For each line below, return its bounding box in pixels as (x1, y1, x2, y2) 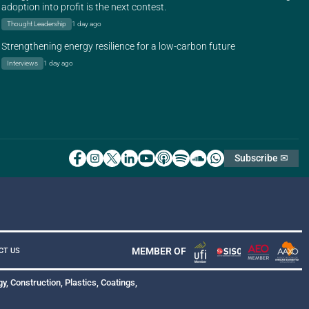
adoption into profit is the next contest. (1, 1, 166, 12)
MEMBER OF (132, 245, 186, 257)
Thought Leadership (7, 20, 66, 28)
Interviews (7, 59, 38, 67)
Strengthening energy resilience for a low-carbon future (1, 41, 235, 52)
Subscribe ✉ (235, 152, 288, 163)
